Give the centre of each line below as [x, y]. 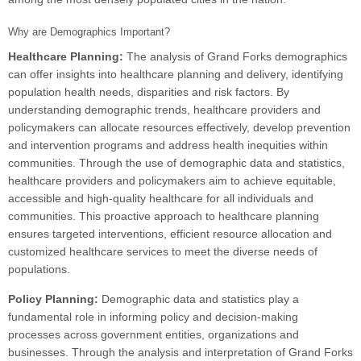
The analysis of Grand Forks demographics [237, 57]
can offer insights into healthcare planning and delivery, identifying [176, 75]
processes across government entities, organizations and [154, 335]
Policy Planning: [55, 299]
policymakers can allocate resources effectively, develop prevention [179, 128]
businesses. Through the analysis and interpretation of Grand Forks [180, 353]
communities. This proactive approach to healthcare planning [164, 216]
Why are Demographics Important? [89, 32]
